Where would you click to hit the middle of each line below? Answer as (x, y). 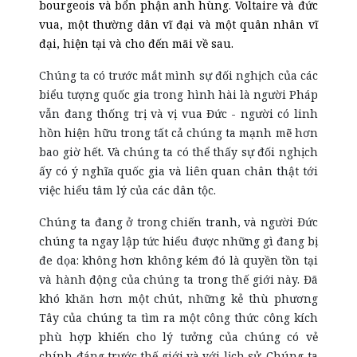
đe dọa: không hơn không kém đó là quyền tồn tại (178, 260)
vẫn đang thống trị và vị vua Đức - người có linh (178, 114)
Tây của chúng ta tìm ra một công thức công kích (178, 318)
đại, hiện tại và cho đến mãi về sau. (137, 43)
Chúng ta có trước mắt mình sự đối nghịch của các (178, 75)
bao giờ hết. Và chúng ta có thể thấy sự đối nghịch (178, 152)
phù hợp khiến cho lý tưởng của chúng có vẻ (178, 337)
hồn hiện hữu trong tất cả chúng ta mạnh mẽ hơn (178, 133)
